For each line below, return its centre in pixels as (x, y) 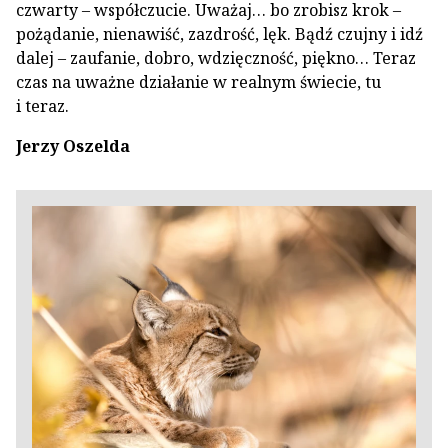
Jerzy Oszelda (73, 146)
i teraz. (42, 106)
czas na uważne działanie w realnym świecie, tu (198, 82)
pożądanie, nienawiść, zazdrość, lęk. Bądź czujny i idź (219, 34)
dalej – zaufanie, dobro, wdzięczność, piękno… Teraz (216, 58)
